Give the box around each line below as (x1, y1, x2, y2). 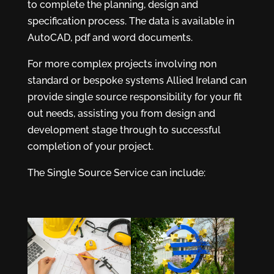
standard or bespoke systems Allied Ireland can (27, 75, 246, 86)
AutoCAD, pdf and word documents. (27, 32, 193, 43)
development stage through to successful (27, 124, 221, 136)
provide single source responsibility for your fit (27, 91, 242, 103)
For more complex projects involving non (27, 58, 217, 70)
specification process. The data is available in (27, 15, 234, 27)
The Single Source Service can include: (27, 167, 206, 179)
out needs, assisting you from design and (27, 108, 215, 119)
